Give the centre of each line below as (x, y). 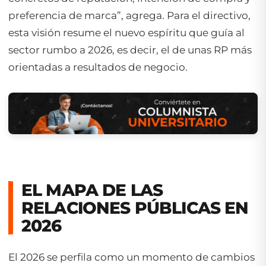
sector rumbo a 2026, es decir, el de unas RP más (130, 50)
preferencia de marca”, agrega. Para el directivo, (129, 16)
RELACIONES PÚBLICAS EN (135, 208)
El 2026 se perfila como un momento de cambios (132, 257)
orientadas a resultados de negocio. (98, 67)
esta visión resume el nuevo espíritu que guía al (126, 33)
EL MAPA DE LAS (92, 190)
